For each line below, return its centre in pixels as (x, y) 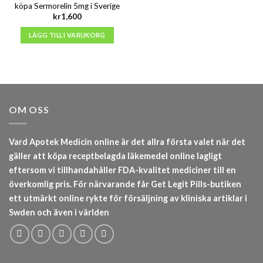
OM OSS (29, 109)
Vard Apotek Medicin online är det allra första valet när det (127, 142)
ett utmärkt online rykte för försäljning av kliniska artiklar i (128, 198)
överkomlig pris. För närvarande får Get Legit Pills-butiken (125, 184)
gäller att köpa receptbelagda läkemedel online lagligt (115, 156)
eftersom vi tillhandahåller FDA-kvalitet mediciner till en (122, 170)
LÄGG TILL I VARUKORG (67, 35)
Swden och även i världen (59, 213)
